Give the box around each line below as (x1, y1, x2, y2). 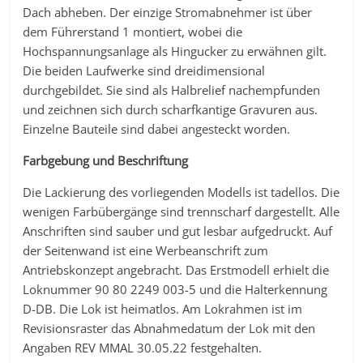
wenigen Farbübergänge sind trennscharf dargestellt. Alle (23, 203, 340, 220)
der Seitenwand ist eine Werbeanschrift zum (23, 242, 269, 258)
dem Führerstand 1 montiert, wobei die (23, 23, 243, 40)
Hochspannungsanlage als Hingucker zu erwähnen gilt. (23, 43, 327, 59)
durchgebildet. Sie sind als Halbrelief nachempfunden (23, 82, 321, 98)
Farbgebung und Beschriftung (23, 152, 189, 169)
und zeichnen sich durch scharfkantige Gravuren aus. (23, 101, 318, 117)
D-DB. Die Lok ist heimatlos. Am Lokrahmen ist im (23, 301, 303, 317)
